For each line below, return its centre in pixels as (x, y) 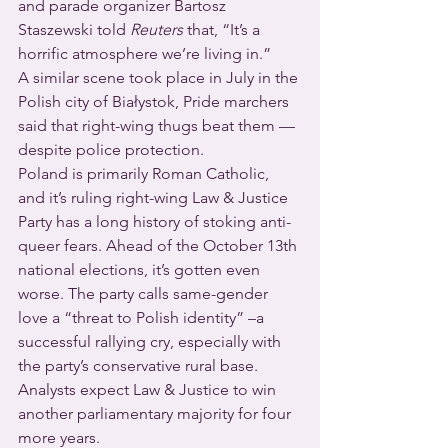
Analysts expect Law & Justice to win (149, 390)
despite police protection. (111, 150)
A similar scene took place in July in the (160, 78)
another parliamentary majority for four (156, 414)
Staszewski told (74, 30)
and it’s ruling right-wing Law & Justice (155, 198)
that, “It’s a (223, 30)
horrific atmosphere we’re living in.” (144, 54)
